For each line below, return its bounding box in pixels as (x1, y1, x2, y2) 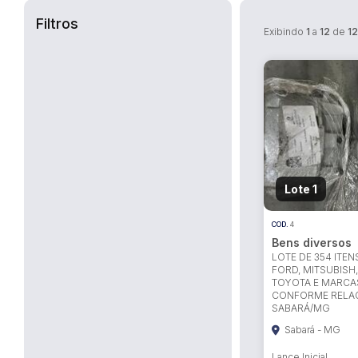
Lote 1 (284, 181, 317, 196)
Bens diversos (272, 236, 352, 249)
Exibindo (264, 26, 306, 38)
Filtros (36, 15, 78, 32)
